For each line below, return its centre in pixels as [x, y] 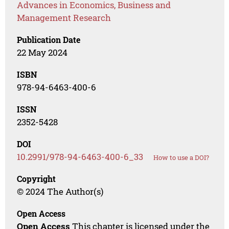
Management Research [64, 18]
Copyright [37, 179]
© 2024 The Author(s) [60, 192]
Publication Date [49, 40]
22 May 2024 [42, 53]
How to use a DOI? [181, 158]
